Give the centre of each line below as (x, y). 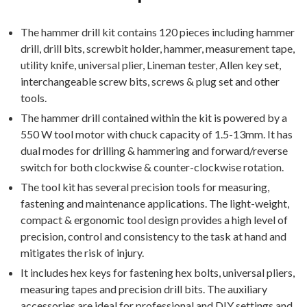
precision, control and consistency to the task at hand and (153, 236)
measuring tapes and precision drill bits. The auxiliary (144, 289)
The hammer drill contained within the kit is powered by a (154, 118)
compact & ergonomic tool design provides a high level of (154, 220)
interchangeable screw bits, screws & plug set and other (150, 81)
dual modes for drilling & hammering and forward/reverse (154, 150)
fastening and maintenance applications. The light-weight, (155, 203)
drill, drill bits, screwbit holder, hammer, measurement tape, (158, 48)
